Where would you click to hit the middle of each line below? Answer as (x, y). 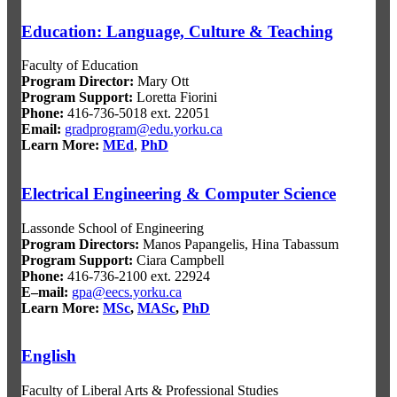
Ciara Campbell (179, 260)
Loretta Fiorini (175, 97)
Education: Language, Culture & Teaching (177, 31)
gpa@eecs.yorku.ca (127, 292)
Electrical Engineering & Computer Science (179, 194)
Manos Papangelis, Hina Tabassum (239, 244)
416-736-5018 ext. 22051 (137, 113)
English (49, 356)
